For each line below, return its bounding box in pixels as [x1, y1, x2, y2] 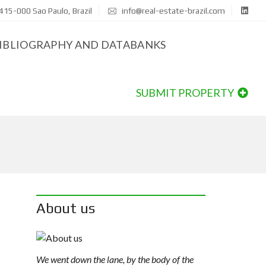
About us [36, 200, 95, 216]
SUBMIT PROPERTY [136, 86, 236, 99]
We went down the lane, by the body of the [36, 254, 194, 265]
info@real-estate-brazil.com [120, 6, 225, 15]
